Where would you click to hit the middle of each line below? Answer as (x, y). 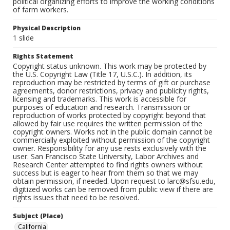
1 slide (23, 38)
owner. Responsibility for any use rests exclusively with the (110, 148)
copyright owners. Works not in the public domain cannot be (113, 132)
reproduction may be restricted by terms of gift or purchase (112, 82)
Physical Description (47, 28)
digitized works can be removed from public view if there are (113, 189)
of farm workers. (41, 9)
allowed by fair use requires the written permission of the (108, 123)
